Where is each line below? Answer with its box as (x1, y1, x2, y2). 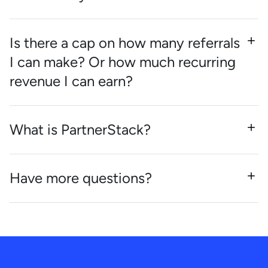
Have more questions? (10, 169, 152, 187)
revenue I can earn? (10, 72, 133, 90)
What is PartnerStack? (10, 120, 151, 138)
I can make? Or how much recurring (10, 53, 236, 71)
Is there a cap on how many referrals (10, 33, 240, 51)
